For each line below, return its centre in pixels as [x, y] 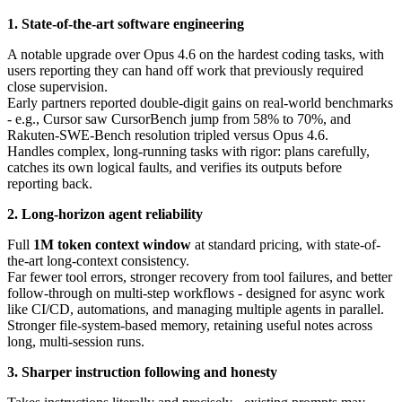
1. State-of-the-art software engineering [126, 24]
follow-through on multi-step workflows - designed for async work [196, 293]
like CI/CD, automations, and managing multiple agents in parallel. [196, 310]
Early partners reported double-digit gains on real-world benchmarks [200, 103]
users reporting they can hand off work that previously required [185, 71]
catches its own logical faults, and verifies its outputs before [175, 168]
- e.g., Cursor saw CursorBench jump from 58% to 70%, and [179, 119]
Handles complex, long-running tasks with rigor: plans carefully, [188, 152]
